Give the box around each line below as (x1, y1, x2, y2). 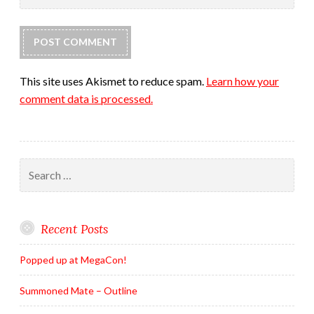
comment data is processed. (20, 91, 153, 105)
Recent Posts (40, 220, 108, 237)
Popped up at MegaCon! (20, 253, 127, 266)
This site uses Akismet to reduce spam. (20, 74, 206, 88)
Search (19, 158, 49, 171)
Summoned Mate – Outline (20, 284, 137, 296)
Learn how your (206, 74, 279, 88)
